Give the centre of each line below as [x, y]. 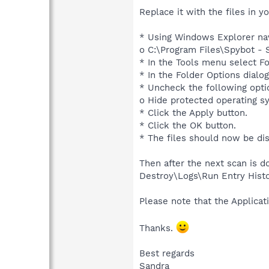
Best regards [167, 254]
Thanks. [158, 228]
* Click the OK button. [188, 126]
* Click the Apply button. [193, 113]
